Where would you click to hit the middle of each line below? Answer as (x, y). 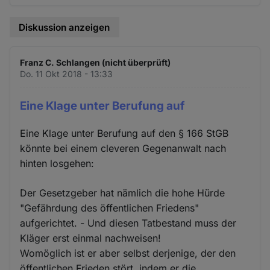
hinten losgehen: (57, 163)
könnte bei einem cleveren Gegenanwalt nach (123, 148)
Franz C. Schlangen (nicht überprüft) (96, 63)
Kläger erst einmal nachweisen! (91, 238)
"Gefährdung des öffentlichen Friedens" (110, 208)
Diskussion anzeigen (64, 27)
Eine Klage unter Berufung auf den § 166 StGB (124, 133)
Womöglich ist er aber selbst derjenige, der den (128, 253)
